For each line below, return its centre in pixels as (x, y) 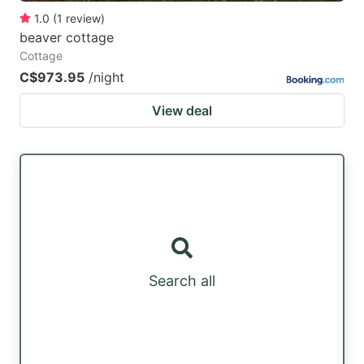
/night (106, 77)
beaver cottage (67, 37)
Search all (182, 280)
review (83, 18)
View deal (182, 110)
